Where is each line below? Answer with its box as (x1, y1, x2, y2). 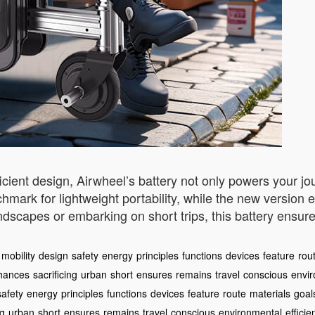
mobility (1, 248, 35, 262)
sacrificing (33, 267, 77, 281)
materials (250, 286, 290, 300)
